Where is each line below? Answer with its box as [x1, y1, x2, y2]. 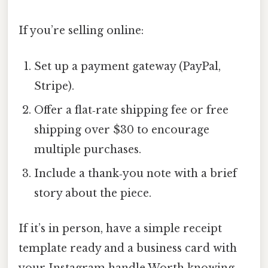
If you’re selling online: [19, 24, 144, 38]
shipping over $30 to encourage [34, 123, 210, 136]
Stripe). [34, 79, 75, 93]
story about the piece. [34, 186, 152, 200]
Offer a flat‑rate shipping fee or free [34, 103, 229, 117]
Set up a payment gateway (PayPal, [34, 59, 221, 73]
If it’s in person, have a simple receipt [19, 221, 222, 235]
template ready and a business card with [19, 241, 237, 255]
